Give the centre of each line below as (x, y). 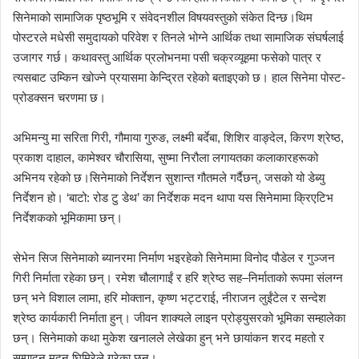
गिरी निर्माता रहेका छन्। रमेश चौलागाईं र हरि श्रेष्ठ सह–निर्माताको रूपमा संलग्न (178, 277)
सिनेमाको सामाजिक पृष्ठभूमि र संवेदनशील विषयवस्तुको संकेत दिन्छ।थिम (163, 17)
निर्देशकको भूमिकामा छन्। (68, 217)
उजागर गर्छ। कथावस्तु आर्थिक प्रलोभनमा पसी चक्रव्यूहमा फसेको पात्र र (167, 57)
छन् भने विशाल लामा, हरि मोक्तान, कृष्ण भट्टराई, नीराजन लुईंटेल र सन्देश (169, 297)
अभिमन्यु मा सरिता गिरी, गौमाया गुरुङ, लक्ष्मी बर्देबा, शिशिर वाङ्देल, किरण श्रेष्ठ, (178, 137)
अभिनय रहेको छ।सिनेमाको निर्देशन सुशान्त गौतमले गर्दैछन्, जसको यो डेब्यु (169, 177)
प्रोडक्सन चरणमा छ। (59, 97)
